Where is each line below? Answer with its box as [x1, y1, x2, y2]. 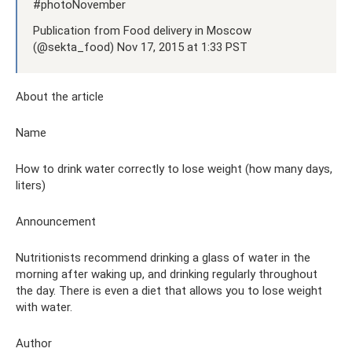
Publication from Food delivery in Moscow [33, 23, 251, 38]
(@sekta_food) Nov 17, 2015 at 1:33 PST [33, 39, 247, 54]
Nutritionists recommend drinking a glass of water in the [16, 250, 310, 265]
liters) [16, 178, 46, 192]
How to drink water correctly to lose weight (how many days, [16, 161, 332, 176]
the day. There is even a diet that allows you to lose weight [16, 283, 322, 298]
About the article [16, 89, 104, 104]
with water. [16, 299, 72, 314]
